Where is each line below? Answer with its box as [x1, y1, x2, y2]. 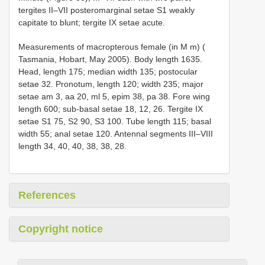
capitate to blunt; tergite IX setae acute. [18, 18, 165, 28]
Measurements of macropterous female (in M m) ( [18, 42, 205, 52]
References [18, 189, 76, 202]
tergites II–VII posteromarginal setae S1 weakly [18, 5, 195, 15]
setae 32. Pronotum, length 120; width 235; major [18, 79, 203, 89]
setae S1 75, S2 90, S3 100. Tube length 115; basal [18, 117, 211, 127]
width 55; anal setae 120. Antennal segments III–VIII [18, 129, 213, 139]
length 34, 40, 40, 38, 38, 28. [18, 141, 127, 151]
